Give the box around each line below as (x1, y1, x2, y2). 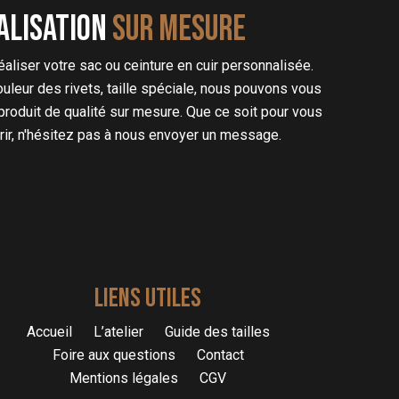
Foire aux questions (52, 346, 175, 364)
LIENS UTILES (94, 282, 201, 315)
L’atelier (93, 323, 143, 341)
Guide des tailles (164, 323, 270, 341)
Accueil (26, 323, 72, 341)
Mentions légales (69, 370, 178, 387)
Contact (196, 346, 244, 364)
